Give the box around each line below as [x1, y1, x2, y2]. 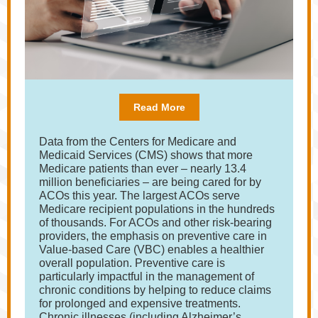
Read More [133, 102, 185, 113]
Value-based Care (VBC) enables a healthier [39, 243, 264, 256]
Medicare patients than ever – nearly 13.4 [39, 163, 246, 175]
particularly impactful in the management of [39, 270, 254, 283]
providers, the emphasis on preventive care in [39, 230, 267, 242]
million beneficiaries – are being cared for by [39, 176, 261, 188]
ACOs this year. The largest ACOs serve [39, 190, 240, 202]
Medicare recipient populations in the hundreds [39, 203, 275, 215]
